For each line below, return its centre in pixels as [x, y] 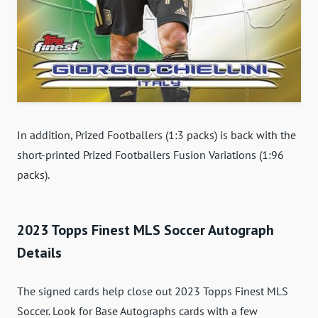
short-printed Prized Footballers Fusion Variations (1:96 [150, 154]
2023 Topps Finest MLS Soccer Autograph [146, 230]
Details [39, 252]
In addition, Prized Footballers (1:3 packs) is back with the [157, 135]
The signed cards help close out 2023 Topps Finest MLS [153, 291]
